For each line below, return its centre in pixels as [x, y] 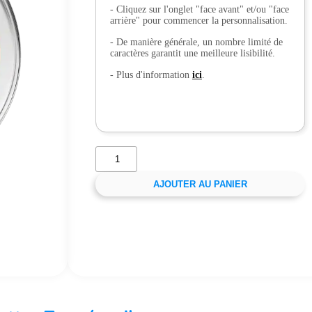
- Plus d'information [151, 75]
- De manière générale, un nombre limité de [196, 42]
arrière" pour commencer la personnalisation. [198, 21]
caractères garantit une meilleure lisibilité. [192, 53]
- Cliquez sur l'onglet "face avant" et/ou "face [199, 9]
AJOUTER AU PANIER [200, 184]
